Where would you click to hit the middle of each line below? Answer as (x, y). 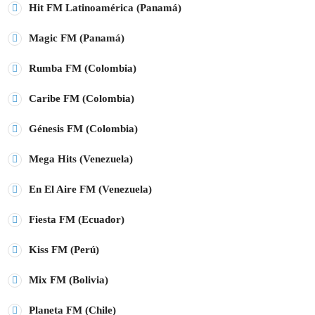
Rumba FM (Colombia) (83, 68)
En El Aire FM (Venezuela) (90, 189)
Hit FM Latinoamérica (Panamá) (105, 7)
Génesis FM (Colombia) (83, 128)
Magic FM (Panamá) (77, 38)
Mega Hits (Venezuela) (81, 159)
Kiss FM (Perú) (64, 249)
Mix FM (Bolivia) (69, 279)
